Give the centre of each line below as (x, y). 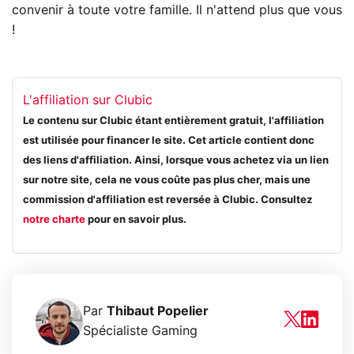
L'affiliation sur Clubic (88, 101)
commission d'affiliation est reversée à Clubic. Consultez (168, 201)
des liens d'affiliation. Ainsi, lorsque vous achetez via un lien (176, 161)
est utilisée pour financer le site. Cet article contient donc (169, 141)
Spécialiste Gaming (140, 331)
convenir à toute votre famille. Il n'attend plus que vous (177, 10)
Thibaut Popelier (158, 311)
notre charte (55, 220)
